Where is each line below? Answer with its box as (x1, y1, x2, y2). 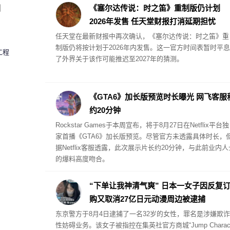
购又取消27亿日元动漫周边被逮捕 (89, 195, 205, 203)
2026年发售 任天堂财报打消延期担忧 (89, 17, 216, 26)
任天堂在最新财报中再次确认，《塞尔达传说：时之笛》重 (55, 32, 229, 40)
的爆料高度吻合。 (55, 155, 109, 163)
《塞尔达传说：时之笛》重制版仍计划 (89, 4, 220, 12)
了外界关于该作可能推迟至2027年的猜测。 (55, 55, 183, 63)
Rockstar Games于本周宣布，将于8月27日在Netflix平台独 (55, 121, 229, 129)
